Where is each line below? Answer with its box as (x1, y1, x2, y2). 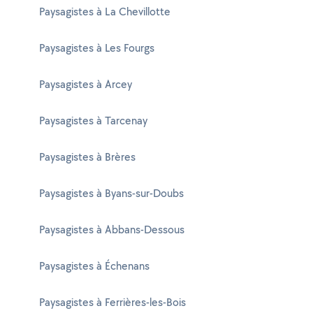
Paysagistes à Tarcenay (39, 113, 147, 128)
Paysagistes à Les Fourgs (39, 41, 154, 55)
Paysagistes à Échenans (39, 259, 150, 273)
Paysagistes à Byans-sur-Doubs (39, 186, 184, 201)
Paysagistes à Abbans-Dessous (39, 222, 184, 237)
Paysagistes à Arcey (39, 77, 132, 92)
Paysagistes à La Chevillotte (39, 4, 170, 19)
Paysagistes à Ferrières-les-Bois (39, 295, 186, 310)
